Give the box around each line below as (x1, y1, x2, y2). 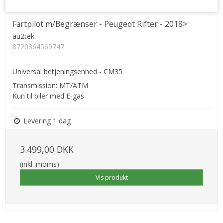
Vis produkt (95, 173, 128, 182)
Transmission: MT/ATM (12, 81, 88, 91)
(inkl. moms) (20, 159, 59, 169)
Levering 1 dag (21, 116, 71, 126)
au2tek (12, 31, 34, 41)
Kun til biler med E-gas (12, 91, 84, 101)
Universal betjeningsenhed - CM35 (12, 67, 122, 77)
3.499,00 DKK (20, 143, 74, 156)
